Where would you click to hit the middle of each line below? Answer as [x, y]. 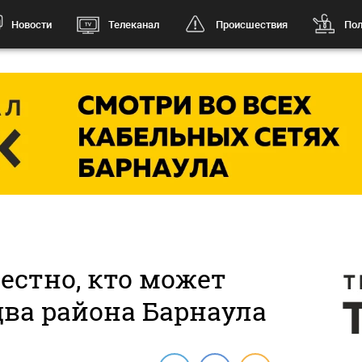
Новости [31, 24]
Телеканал [133, 24]
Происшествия [251, 24]
